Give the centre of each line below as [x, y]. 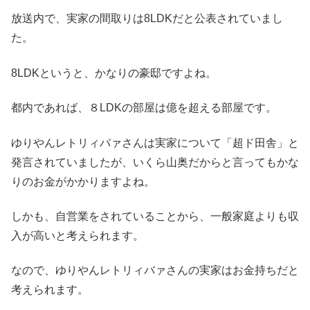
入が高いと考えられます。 [77, 235]
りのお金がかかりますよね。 [83, 181]
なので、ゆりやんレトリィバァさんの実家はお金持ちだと [155, 271]
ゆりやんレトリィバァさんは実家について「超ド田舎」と [155, 143]
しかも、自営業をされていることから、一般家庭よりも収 [155, 216]
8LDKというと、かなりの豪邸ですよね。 [114, 73]
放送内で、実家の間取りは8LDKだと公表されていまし [147, 19]
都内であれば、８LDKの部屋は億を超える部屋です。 [144, 108]
